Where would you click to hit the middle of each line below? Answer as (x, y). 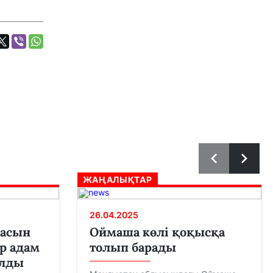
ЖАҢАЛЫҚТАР (117, 180)
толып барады (133, 247)
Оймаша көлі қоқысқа (157, 232)
